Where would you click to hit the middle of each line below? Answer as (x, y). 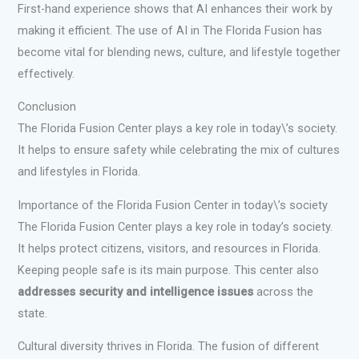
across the (284, 291)
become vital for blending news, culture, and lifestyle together (179, 52)
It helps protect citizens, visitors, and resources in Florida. (169, 248)
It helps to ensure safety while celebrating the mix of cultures (179, 150)
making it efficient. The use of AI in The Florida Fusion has (170, 30)
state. (33, 313)
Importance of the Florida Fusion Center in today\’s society (173, 205)
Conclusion (47, 107)
